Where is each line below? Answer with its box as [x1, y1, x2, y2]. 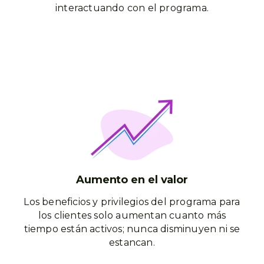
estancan [109, 237, 153, 248]
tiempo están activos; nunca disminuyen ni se [24, 223, 240, 235]
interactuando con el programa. [55, 2, 209, 14]
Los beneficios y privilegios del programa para [24, 196, 240, 207]
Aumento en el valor [75, 173, 189, 186]
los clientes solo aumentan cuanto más [38, 210, 226, 221]
